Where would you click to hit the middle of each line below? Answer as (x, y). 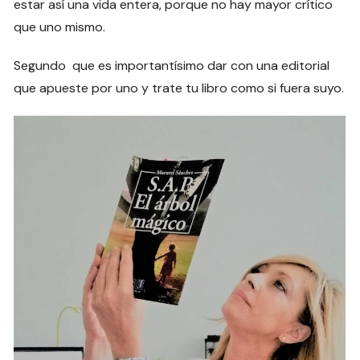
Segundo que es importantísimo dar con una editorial (172, 66)
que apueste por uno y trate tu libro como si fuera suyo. (179, 88)
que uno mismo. (60, 27)
